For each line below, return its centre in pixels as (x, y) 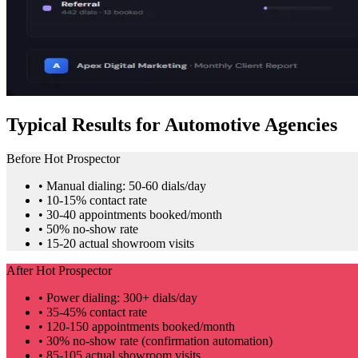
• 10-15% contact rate (93, 201)
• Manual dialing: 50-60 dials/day (122, 186)
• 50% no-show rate (88, 229)
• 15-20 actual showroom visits (116, 244)
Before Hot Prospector (63, 159)
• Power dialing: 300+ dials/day (118, 298)
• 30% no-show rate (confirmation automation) (155, 341)
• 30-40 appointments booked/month (130, 215)
